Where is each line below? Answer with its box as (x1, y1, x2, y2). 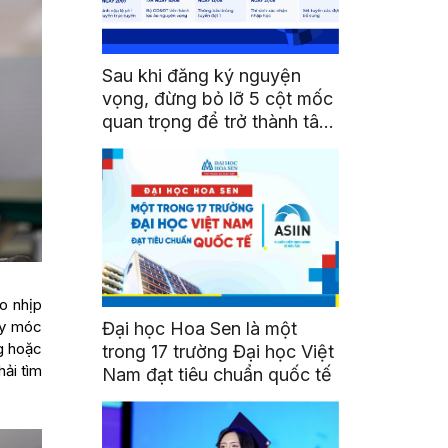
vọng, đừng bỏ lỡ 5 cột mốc (102, 88, 334, 110)
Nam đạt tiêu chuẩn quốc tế (102, 364, 333, 386)
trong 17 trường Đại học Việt (102, 341, 335, 363)
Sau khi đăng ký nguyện (102, 65, 302, 87)
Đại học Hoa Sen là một (102, 318, 298, 340)
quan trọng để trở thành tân (102, 111, 330, 133)
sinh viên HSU (102, 134, 219, 156)
